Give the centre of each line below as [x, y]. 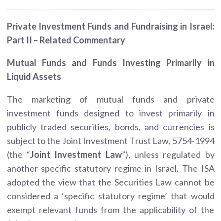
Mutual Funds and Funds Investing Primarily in [110, 62]
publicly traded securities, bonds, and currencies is [110, 127]
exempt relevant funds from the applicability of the [110, 209]
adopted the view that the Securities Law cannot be [110, 182]
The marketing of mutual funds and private [110, 99]
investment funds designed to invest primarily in [110, 113]
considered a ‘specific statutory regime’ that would [110, 196]
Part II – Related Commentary [66, 40]
